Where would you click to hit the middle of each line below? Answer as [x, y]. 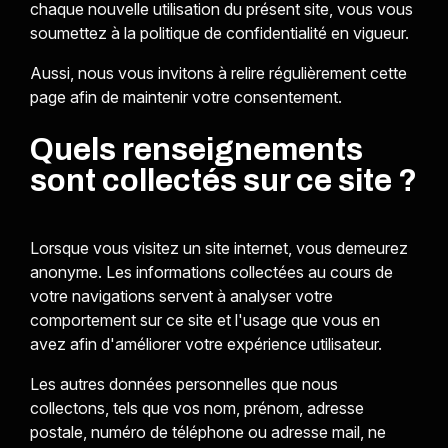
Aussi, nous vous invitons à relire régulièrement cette [218, 73]
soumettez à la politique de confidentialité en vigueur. [219, 33]
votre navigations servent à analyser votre [181, 296]
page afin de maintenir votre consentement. [185, 97]
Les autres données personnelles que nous [183, 384]
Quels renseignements [196, 150]
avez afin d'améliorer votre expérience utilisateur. [205, 344]
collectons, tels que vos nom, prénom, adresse [196, 408]
